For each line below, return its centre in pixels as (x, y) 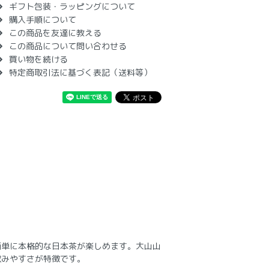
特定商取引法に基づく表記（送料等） (80, 72)
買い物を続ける (38, 59)
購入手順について (43, 19)
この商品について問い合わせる (68, 46)
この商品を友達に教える (55, 32)
